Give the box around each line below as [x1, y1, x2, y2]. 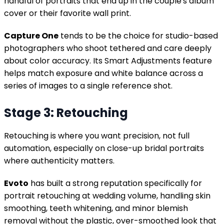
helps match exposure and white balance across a [4, 67, 203, 79]
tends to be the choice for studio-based [58, 29, 218, 41]
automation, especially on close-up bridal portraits [4, 142, 204, 154]
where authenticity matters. [4, 154, 114, 166]
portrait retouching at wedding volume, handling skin [4, 189, 210, 201]
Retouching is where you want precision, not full [4, 129, 189, 141]
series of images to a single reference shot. [4, 79, 172, 91]
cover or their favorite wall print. [4, 7, 131, 19]
